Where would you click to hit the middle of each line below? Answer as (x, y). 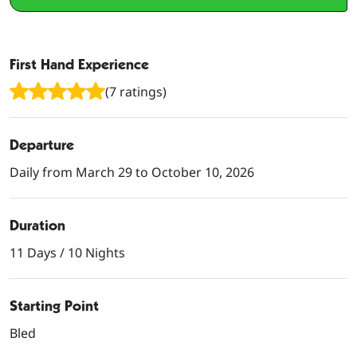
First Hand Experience (79, 64)
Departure (42, 144)
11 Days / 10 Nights (67, 252)
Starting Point (54, 305)
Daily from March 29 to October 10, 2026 (132, 172)
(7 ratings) (136, 91)
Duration (37, 225)
